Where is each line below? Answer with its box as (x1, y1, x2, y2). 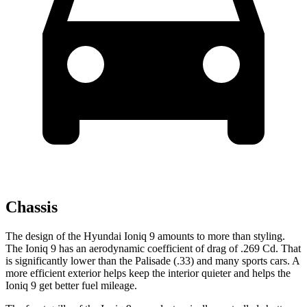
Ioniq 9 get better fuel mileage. (5, 279, 137, 291)
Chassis (5, 197, 58, 216)
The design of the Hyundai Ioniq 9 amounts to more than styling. (5, 230, 285, 242)
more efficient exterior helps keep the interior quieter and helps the (5, 267, 291, 279)
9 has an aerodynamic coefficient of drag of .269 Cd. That (48, 242, 301, 254)
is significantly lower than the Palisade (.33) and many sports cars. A (5, 254, 299, 267)
